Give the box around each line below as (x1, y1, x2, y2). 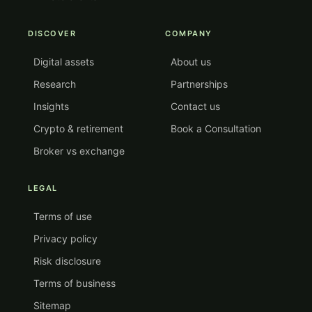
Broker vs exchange (33, 145, 125, 157)
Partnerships (171, 78, 228, 91)
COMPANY (165, 29, 212, 39)
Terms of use (33, 210, 92, 223)
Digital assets (33, 56, 94, 68)
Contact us (171, 100, 220, 113)
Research (33, 78, 76, 91)
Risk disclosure (33, 255, 101, 267)
